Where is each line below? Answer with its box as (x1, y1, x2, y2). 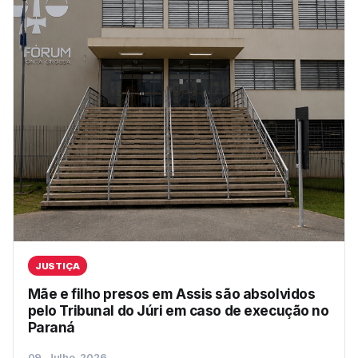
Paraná (27, 319, 76, 336)
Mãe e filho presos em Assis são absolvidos (27, 285, 316, 303)
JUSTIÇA (34, 260, 80, 272)
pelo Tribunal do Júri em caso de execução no (27, 302, 329, 320)
